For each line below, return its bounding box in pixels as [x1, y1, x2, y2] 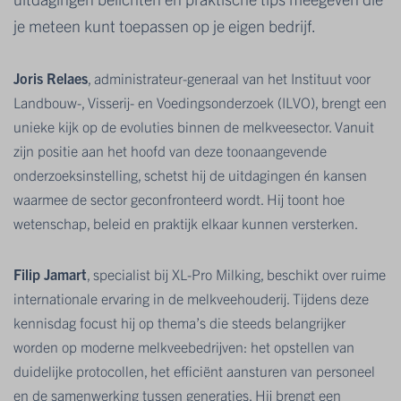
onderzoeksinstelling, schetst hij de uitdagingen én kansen [13, 166, 367, 184]
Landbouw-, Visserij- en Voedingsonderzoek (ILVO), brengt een [13, 93, 387, 112]
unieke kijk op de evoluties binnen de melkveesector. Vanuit [13, 117, 374, 136]
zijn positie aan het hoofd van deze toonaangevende [13, 141, 327, 160]
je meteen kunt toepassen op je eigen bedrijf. [13, 15, 316, 37]
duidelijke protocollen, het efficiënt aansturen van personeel [13, 362, 375, 380]
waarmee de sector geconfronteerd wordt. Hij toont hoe [13, 190, 345, 209]
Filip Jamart [13, 265, 87, 284]
